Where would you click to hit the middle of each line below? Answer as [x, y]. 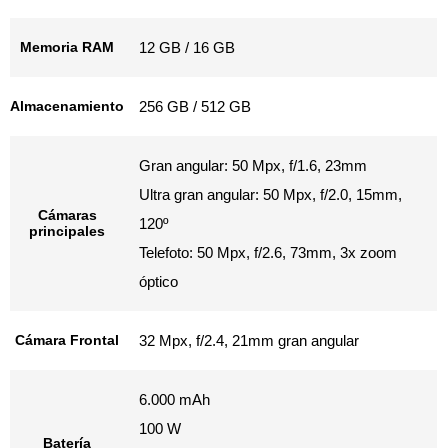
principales [67, 231]
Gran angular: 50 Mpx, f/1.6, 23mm [253, 165]
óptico [158, 281]
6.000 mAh [174, 399]
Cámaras [67, 215]
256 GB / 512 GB [195, 106]
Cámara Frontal [67, 340]
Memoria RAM [67, 47]
